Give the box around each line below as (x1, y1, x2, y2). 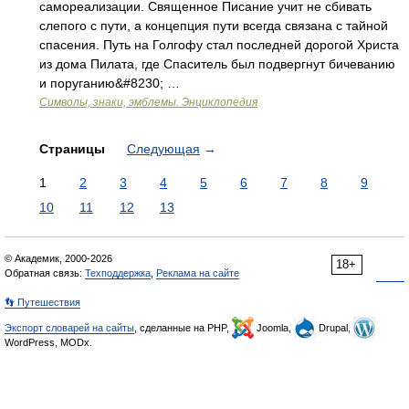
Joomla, (254, 322, 294, 333)
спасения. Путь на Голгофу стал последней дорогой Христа (39, 37, 399, 52)
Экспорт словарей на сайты (5, 322, 134, 333)
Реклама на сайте (156, 267, 239, 278)
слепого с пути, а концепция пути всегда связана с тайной (39, 18, 388, 33)
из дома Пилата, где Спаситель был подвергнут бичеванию (39, 57, 395, 71)
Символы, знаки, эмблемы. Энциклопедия (39, 96, 257, 109)
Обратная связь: (5, 267, 85, 278)
